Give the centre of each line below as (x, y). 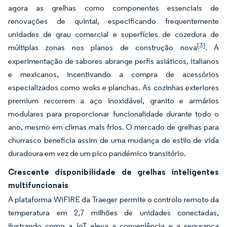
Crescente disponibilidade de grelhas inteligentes (113, 172)
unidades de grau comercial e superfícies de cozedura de (113, 34)
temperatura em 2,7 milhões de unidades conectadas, (113, 213)
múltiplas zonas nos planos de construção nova (103, 47)
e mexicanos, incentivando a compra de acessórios (113, 74)
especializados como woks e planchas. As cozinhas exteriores (113, 87)
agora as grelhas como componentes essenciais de (113, 8)
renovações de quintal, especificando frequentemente (113, 21)
